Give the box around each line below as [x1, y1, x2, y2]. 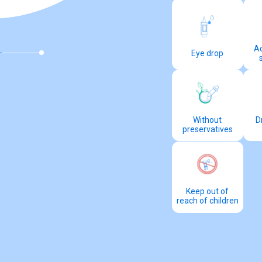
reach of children [176, 196, 239, 206]
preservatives [182, 125, 233, 135]
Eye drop [191, 48, 224, 58]
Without [193, 115, 222, 125]
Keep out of [186, 187, 229, 196]
